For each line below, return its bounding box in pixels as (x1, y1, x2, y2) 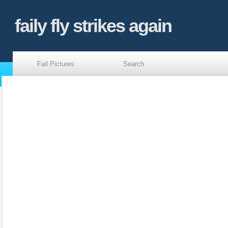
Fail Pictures (37, 60, 74, 68)
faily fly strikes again (15, 15, 172, 36)
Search (123, 60, 144, 68)
